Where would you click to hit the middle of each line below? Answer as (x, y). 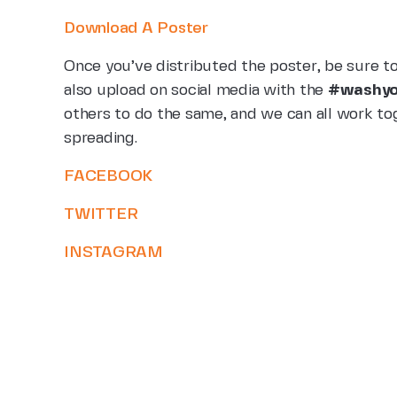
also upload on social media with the (196, 90)
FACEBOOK (109, 176)
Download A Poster (136, 28)
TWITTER (101, 214)
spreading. (101, 138)
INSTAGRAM (113, 253)
